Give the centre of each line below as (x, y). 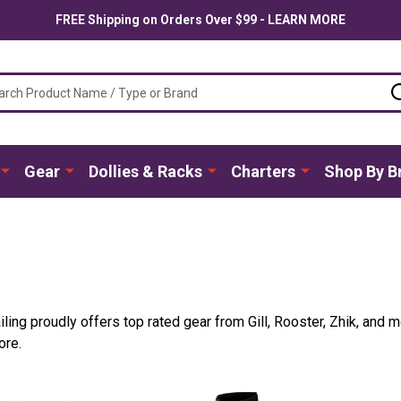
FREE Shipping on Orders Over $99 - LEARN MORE (200, 20)
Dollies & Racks (145, 171)
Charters (263, 171)
